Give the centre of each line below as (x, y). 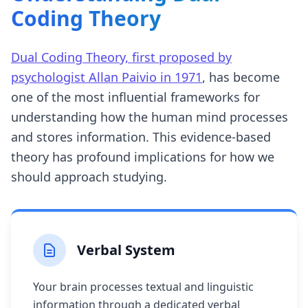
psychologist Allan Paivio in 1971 (107, 77)
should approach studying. (89, 177)
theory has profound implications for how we (143, 157)
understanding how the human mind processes (150, 117)
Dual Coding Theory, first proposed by (121, 57)
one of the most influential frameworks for (135, 97)
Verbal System (126, 250)
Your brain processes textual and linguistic (143, 287)
